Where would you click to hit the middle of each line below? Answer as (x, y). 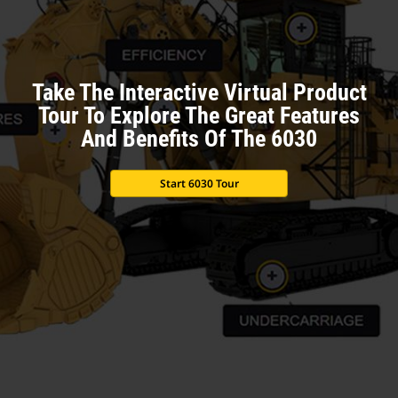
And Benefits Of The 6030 (199, 138)
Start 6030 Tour (199, 183)
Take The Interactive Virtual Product (199, 92)
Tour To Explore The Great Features (199, 115)
